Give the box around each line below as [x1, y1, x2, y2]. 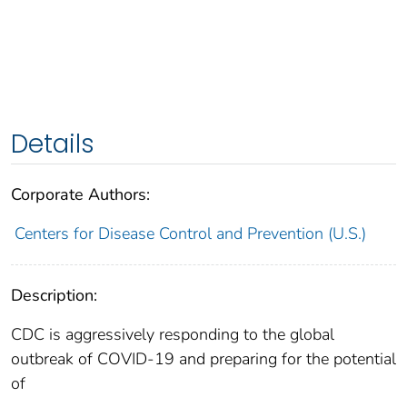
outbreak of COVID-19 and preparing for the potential [11, 347, 396, 370]
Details [11, 125, 94, 162]
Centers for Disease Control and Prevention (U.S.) [14, 222, 366, 244]
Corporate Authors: [11, 183, 150, 205]
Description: [11, 283, 97, 306]
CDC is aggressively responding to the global [11, 323, 334, 345]
